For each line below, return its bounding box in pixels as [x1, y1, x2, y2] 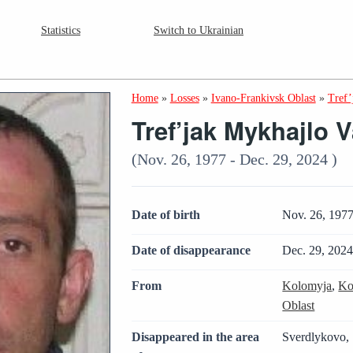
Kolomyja [282, 278, 333, 292]
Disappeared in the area [131, 329, 259, 344]
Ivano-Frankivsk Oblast [210, 92, 316, 104]
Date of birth [131, 208, 200, 221]
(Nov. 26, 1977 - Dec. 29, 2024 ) [131, 150, 337, 168]
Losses [169, 92, 199, 104]
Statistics [41, 24, 80, 37]
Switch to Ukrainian [154, 24, 243, 37]
